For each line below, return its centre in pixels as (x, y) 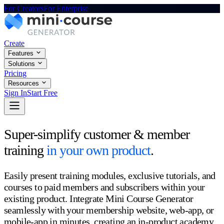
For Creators (24, 8)
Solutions (21, 64)
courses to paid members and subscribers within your (104, 187)
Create (14, 43)
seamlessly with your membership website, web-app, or (109, 210)
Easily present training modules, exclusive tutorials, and (110, 176)
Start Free (42, 93)
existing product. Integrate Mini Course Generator (99, 199)
